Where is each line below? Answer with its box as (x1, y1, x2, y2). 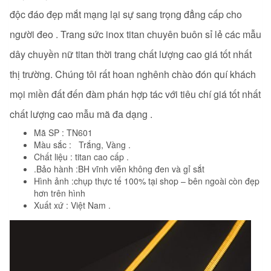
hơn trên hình (34, 187, 85, 200)
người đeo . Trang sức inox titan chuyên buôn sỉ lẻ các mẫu (10, 27, 261, 42)
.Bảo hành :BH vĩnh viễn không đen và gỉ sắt (34, 163, 204, 175)
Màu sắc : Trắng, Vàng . (34, 139, 131, 151)
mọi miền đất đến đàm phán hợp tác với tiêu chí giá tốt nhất (10, 87, 261, 102)
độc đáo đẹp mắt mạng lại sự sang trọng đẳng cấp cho (10, 7, 242, 22)
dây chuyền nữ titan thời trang (10, 47, 139, 62)
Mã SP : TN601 (34, 126, 93, 139)
